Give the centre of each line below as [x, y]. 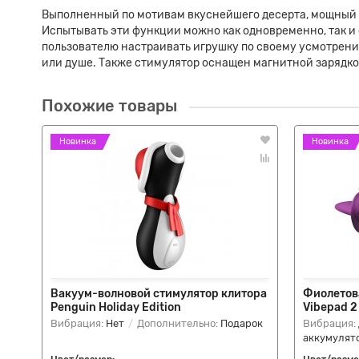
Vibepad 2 [330, 307]
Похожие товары [109, 106]
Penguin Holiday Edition [116, 307]
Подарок [242, 323]
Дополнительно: [177, 323]
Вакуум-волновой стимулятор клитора [159, 294]
